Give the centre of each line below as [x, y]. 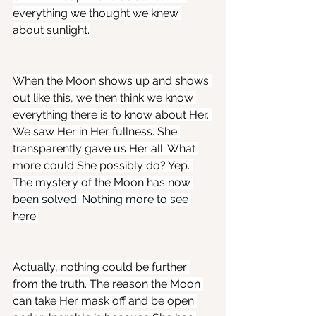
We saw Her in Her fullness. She [96, 132]
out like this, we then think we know [104, 98]
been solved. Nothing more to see [102, 200]
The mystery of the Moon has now [103, 183]
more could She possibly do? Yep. [103, 166]
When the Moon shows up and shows [112, 81]
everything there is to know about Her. [112, 115]
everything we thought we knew [97, 13]
